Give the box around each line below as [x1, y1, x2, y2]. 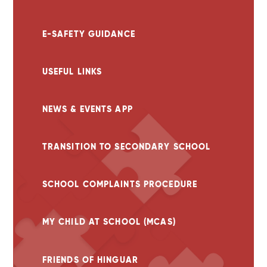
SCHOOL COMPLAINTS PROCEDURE [42, 179, 198, 190]
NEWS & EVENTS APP [42, 103, 133, 114]
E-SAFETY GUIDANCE [42, 28, 135, 39]
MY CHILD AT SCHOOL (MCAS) [42, 216, 176, 228]
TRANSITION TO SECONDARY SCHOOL [42, 141, 211, 153]
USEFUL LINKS [42, 66, 103, 77]
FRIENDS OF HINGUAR [42, 254, 138, 265]
